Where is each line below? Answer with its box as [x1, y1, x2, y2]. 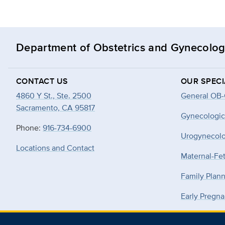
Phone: [16, 122, 43, 134]
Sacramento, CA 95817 [16, 101, 95, 114]
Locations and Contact [16, 142, 94, 154]
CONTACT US [16, 75, 68, 87]
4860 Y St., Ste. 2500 [16, 89, 91, 101]
